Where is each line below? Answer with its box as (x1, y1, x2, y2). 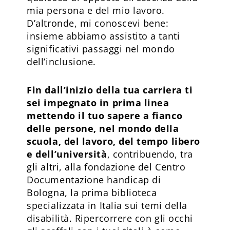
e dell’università (27, 147, 107, 160)
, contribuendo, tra (107, 147, 193, 160)
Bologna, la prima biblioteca (27, 186, 157, 199)
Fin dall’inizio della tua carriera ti (27, 83, 193, 96)
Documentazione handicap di (27, 173, 161, 186)
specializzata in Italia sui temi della (27, 199, 187, 212)
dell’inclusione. (27, 55, 96, 68)
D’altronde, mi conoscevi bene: (27, 16, 169, 29)
